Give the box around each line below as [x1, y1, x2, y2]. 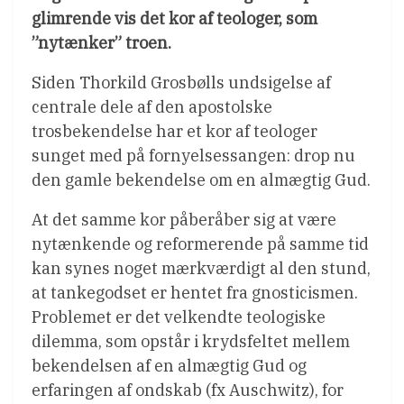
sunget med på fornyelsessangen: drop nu [32, 144, 355, 166]
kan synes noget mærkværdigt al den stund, [32, 257, 371, 279]
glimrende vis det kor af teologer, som [32, 7, 317, 29]
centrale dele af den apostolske [32, 96, 272, 117]
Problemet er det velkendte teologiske [32, 306, 326, 327]
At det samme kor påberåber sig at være [32, 208, 336, 230]
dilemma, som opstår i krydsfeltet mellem [32, 330, 350, 352]
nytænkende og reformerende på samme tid [32, 233, 369, 254]
